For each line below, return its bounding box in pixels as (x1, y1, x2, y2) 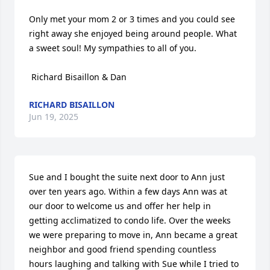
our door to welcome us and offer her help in (29, 200, 211, 212)
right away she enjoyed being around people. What (29, 28, 237, 39)
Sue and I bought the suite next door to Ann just (29, 171, 225, 183)
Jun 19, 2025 (29, 111, 78, 122)
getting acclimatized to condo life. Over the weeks (29, 215, 231, 226)
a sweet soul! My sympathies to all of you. (29, 42, 196, 54)
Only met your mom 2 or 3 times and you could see (29, 13, 235, 25)
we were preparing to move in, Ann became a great (29, 229, 237, 240)
